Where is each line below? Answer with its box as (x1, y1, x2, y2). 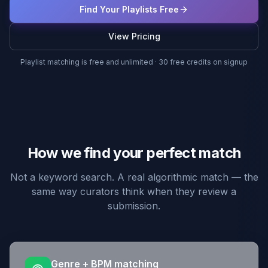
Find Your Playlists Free (80, 4, 179, 14)
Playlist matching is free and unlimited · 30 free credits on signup (20, 57, 248, 66)
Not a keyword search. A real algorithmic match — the (10, 171, 258, 183)
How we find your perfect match (27, 144, 241, 162)
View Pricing (108, 31, 160, 41)
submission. (108, 200, 160, 212)
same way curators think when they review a (32, 185, 236, 197)
